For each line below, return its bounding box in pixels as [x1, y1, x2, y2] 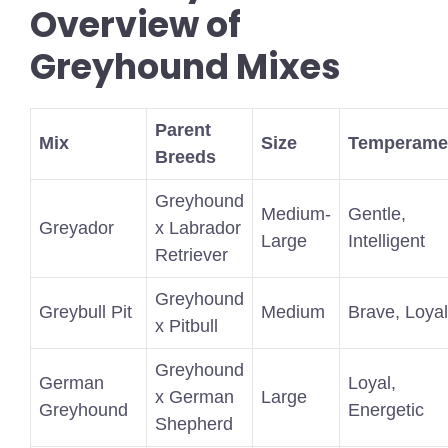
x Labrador [155, 218, 241, 239]
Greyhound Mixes [30, 42, 341, 92]
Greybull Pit [39, 302, 132, 323]
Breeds [155, 147, 216, 168]
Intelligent [348, 231, 425, 252]
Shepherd [155, 414, 233, 435]
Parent [155, 120, 211, 141]
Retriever [155, 245, 228, 266]
